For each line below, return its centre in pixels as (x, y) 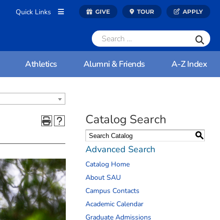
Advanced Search (120, 149)
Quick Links (34, 12)
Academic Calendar (114, 204)
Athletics (41, 64)
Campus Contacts (112, 191)
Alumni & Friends (114, 64)
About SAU (103, 178)
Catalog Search (126, 119)
